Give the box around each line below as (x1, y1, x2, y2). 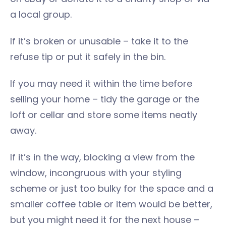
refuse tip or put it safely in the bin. (10, 50, 165, 63)
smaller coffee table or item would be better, (10, 198, 212, 210)
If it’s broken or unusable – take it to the (10, 35, 188, 47)
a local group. (10, 8, 72, 21)
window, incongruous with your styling (10, 166, 182, 179)
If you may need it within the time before (10, 77, 192, 90)
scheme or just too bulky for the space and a (10, 182, 213, 195)
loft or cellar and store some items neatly (10, 108, 197, 121)
